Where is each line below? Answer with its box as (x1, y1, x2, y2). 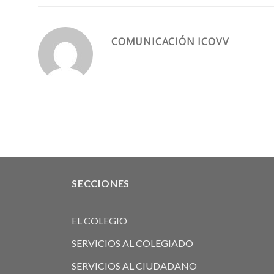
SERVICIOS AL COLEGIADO (72, 237, 193, 249)
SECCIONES (72, 177, 130, 190)
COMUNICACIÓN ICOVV (111, 35, 229, 49)
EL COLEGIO (72, 214, 127, 226)
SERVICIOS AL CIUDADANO (72, 259, 197, 272)
